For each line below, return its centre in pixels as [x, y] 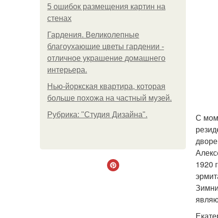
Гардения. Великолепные [93, 35]
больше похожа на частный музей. [109, 98]
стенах [59, 18]
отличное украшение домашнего [106, 58]
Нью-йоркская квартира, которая [106, 86]
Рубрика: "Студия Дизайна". [97, 115]
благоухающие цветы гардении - [106, 46]
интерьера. [67, 70]
